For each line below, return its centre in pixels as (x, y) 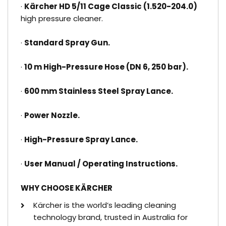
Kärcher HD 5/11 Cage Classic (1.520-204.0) (111, 6)
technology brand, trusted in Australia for (110, 217)
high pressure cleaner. (62, 18)
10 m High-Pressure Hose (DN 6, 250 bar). (106, 67)
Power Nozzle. (52, 115)
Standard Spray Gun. (67, 43)
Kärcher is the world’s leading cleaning (105, 205)
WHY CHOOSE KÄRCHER (67, 188)
